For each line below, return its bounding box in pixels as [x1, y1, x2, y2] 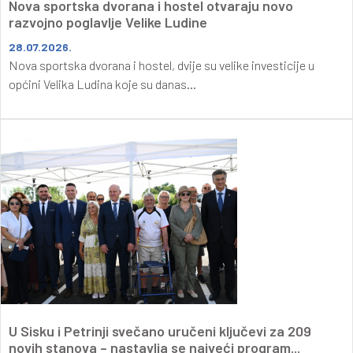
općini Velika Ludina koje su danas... [9, 76, 196, 91]
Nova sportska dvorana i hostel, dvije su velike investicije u [9, 57, 314, 72]
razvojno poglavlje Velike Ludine [9, 13, 207, 31]
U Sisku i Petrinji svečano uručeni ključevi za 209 [9, 321, 311, 340]
